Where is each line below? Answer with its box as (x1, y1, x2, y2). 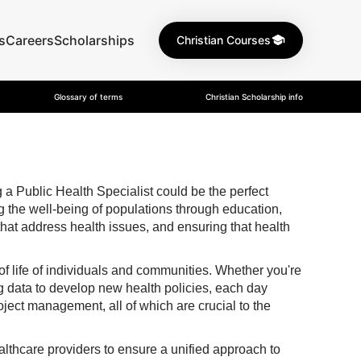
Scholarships (54, 32, 135, 48)
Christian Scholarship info (205, 92, 303, 102)
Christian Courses (176, 33, 271, 47)
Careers (6, 32, 54, 48)
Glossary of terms (53, 92, 122, 102)
